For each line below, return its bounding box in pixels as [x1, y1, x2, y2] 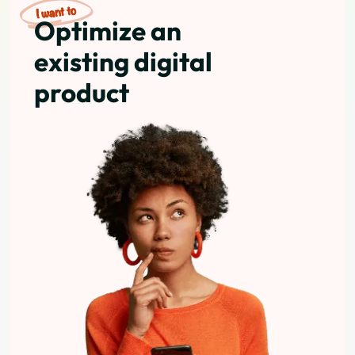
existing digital [34, 45, 213, 79]
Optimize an [34, 14, 182, 48]
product [34, 76, 130, 110]
